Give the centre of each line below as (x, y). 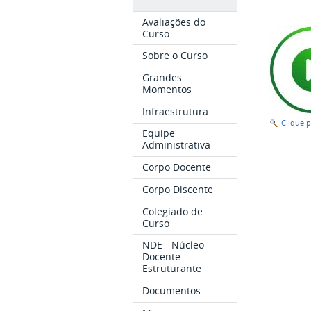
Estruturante (172, 269)
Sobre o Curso (175, 56)
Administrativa (177, 145)
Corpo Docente (177, 167)
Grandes (162, 78)
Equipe (159, 133)
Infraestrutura (176, 111)
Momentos (167, 90)
